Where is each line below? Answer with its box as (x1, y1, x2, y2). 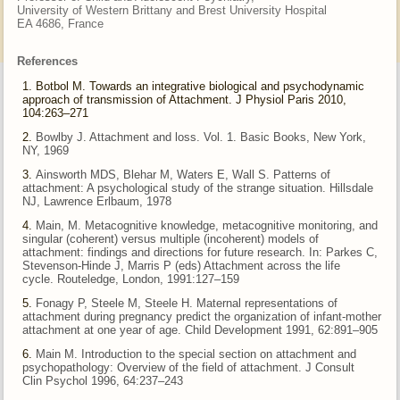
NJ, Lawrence (22, 195, 97, 209)
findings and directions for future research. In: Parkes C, (87, 246, 379, 260)
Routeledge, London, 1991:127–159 (57, 272, 240, 287)
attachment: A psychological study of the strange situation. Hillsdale (22, 181, 374, 196)
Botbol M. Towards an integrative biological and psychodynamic (36, 79, 365, 94)
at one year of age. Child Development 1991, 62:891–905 (84, 323, 379, 337)
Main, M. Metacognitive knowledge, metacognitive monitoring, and (36, 219, 379, 233)
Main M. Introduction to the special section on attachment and (36, 347, 357, 362)
